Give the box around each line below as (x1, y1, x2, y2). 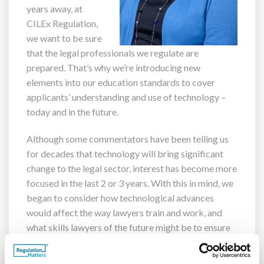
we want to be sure (27, 32, 102, 44)
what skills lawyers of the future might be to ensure (27, 221, 230, 233)
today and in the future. (27, 106, 118, 117)
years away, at (27, 3, 82, 14)
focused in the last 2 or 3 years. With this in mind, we (27, 177, 233, 189)
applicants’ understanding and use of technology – (27, 91, 226, 103)
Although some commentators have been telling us (27, 133, 229, 144)
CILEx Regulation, (27, 18, 98, 29)
